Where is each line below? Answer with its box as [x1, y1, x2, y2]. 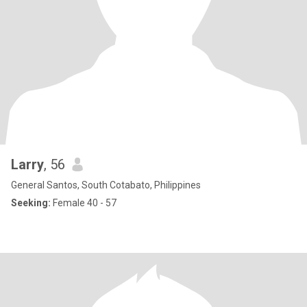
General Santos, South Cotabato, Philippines [11, 180, 201, 191]
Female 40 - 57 [51, 197, 116, 208]
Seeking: [11, 197, 51, 208]
